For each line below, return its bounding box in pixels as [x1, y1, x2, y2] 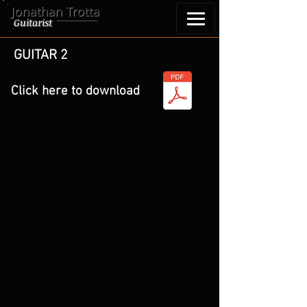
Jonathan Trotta [11, 3, 99, 19]
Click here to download [11, 84, 140, 99]
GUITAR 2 [14, 47, 68, 64]
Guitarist [14, 16, 52, 29]
